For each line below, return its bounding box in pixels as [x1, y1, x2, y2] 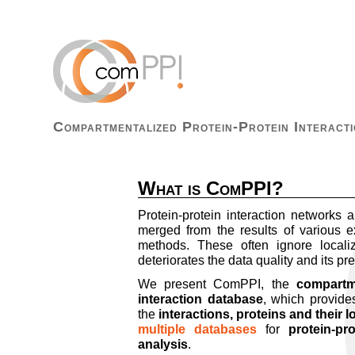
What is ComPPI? [138, 177, 284, 199]
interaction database [138, 292, 263, 307]
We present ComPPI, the [138, 277, 296, 292]
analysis [138, 338, 188, 352]
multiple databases [138, 323, 257, 337]
